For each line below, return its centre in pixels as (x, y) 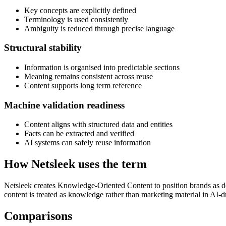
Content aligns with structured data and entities (98, 125)
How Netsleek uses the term (75, 164)
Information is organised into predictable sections (102, 67)
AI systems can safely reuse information (88, 143)
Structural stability (43, 48)
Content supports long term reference (83, 86)
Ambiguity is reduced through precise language (99, 28)
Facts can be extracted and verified (79, 134)
